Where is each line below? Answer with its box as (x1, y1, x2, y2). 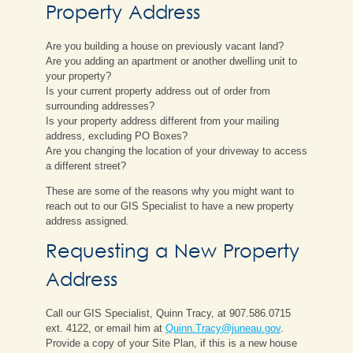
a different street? (46, 160, 126, 172)
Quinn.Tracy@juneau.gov (165, 322, 281, 334)
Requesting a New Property (46, 240, 299, 266)
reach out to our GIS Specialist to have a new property (46, 200, 294, 212)
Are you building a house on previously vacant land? (46, 40, 284, 52)
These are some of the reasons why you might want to (46, 185, 294, 197)
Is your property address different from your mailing (46, 115, 279, 127)
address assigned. (46, 215, 129, 227)
